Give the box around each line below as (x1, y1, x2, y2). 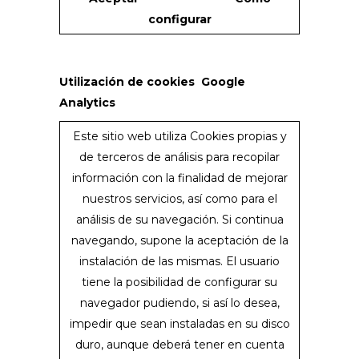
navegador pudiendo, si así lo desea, (79, 296, 280, 310)
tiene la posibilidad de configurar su (82, 275, 277, 289)
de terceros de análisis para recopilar (79, 150, 280, 164)
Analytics (59, 95, 115, 110)
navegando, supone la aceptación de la (71, 233, 288, 248)
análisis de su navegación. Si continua (75, 212, 284, 227)
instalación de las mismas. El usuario (79, 254, 280, 268)
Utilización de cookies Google (59, 75, 245, 89)
